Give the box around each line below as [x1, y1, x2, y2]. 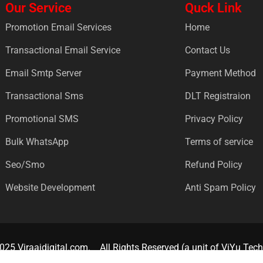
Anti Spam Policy [184, 182, 256, 194]
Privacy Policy [184, 113, 243, 125]
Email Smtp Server [5, 68, 82, 79]
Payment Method [184, 68, 256, 79]
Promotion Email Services [5, 22, 112, 33]
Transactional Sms [5, 90, 83, 102]
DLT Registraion [184, 90, 251, 102]
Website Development [5, 182, 95, 194]
